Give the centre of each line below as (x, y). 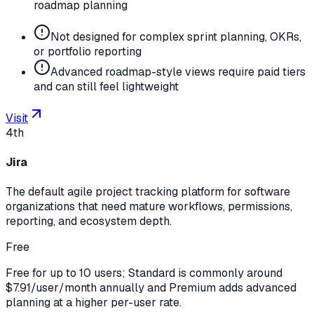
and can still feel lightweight (106, 86)
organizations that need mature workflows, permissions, (149, 207)
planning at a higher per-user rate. (94, 303)
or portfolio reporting (88, 51)
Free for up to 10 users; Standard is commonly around (144, 273)
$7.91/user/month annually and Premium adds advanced (151, 288)
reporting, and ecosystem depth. (89, 221)
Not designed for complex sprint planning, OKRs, (176, 36)
